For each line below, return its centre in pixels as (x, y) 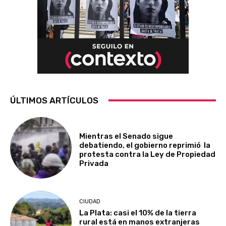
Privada (94, 163)
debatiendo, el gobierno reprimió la (145, 145)
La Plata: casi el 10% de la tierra (138, 213)
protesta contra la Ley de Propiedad (148, 154)
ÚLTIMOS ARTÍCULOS (54, 100)
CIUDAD (90, 201)
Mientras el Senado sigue (126, 136)
